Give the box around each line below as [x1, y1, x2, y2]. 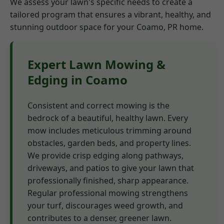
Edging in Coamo [27, 71, 127, 88]
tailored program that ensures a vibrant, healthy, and [10, 9, 211, 20]
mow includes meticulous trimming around [27, 125, 191, 136]
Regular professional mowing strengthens [27, 187, 188, 199]
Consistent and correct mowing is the [27, 100, 169, 111]
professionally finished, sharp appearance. [27, 175, 188, 186]
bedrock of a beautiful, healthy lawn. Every [27, 112, 188, 124]
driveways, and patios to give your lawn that [27, 162, 194, 174]
